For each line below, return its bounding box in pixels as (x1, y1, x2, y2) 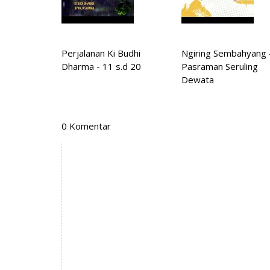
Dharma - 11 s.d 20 (61, 60, 141, 73)
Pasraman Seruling (181, 60, 258, 73)
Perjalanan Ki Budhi (61, 47, 140, 60)
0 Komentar (61, 120, 111, 133)
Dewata (181, 74, 214, 86)
